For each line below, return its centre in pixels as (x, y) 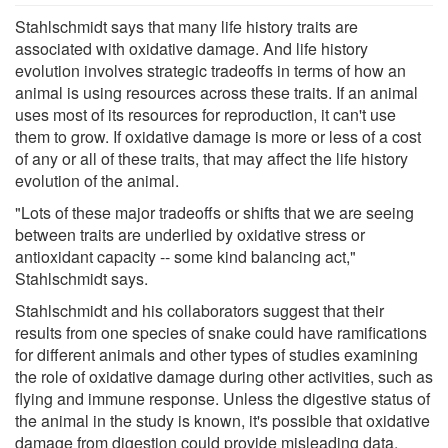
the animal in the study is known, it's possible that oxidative (222, 420)
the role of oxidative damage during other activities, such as (224, 376)
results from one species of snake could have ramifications (221, 332)
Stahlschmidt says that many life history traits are (186, 26)
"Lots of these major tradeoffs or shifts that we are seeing (214, 212)
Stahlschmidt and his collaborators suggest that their (199, 310)
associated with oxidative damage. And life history (191, 48)
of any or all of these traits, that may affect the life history (211, 158)
